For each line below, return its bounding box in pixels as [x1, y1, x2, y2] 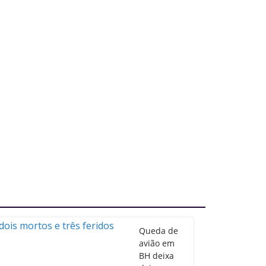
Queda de [139, 225, 178, 236]
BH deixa [139, 250, 174, 261]
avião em [139, 237, 175, 249]
